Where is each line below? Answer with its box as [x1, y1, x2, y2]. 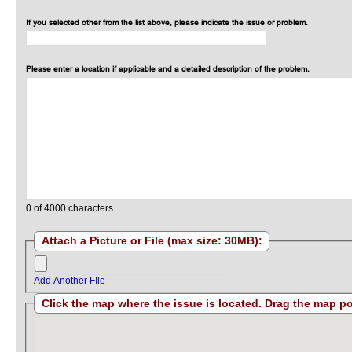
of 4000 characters [31, 202, 114, 214]
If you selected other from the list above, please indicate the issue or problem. [26, 16, 309, 27]
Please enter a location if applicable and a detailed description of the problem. [26, 63, 310, 74]
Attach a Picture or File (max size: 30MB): [41, 235, 262, 247]
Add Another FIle [34, 274, 106, 286]
